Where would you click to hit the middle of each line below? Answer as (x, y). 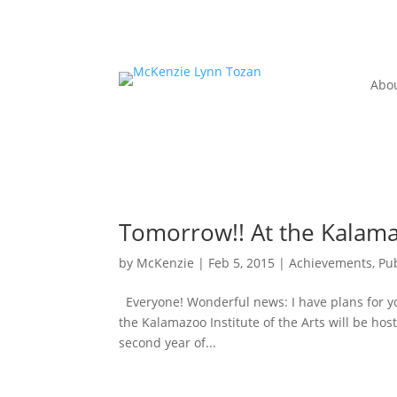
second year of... (168, 343)
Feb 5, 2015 (242, 263)
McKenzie (166, 263)
